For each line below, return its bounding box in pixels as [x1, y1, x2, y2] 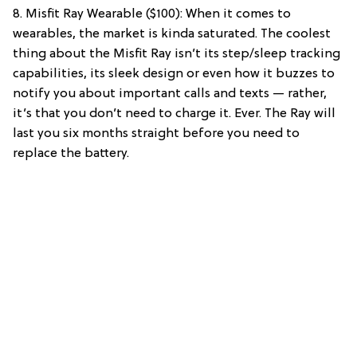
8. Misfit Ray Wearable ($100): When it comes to [13, 6, 291, 22]
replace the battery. [13, 146, 129, 161]
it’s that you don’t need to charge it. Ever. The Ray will [13, 106, 335, 121]
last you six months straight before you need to [13, 126, 300, 141]
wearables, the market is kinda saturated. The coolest [13, 26, 331, 41]
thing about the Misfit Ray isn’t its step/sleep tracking [13, 46, 340, 61]
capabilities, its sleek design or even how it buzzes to [13, 66, 335, 81]
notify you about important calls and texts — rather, [13, 86, 327, 101]
